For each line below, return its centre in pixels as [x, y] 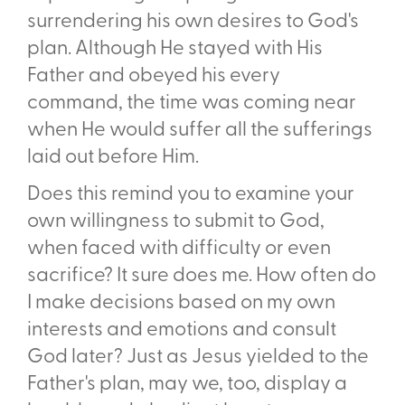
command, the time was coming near [192, 104]
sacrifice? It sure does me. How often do [202, 277]
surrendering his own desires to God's [193, 23]
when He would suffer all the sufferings [200, 131]
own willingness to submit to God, [176, 222]
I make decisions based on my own [181, 304]
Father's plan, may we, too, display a [187, 385]
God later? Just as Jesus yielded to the [198, 358]
